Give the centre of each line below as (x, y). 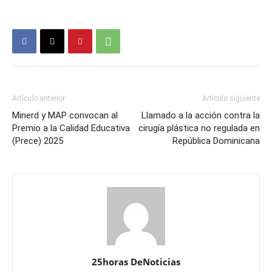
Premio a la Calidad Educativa (71, 128)
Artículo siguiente (231, 99)
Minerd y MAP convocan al (65, 116)
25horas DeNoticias (136, 262)
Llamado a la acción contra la (201, 116)
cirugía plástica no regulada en (199, 128)
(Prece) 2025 (38, 141)
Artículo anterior (39, 99)
